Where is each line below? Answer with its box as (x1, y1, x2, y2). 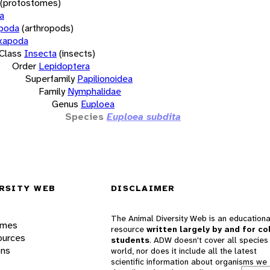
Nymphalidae (67, 84, 121, 98)
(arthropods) (22, 21, 74, 34)
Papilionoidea (77, 72, 133, 85)
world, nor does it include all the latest (111, 245, 257, 257)
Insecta (24, 46, 57, 60)
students (111, 234, 149, 246)
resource (111, 224, 146, 235)
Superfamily (25, 72, 75, 85)
